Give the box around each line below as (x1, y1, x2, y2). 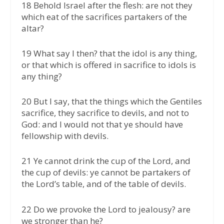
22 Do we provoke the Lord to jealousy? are (21, 203, 190, 215)
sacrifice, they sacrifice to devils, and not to (21, 107, 189, 119)
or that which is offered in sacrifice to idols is (21, 58, 196, 70)
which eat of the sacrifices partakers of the (21, 10, 187, 22)
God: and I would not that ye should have (21, 118, 183, 130)
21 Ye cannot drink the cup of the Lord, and (21, 155, 190, 167)
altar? (21, 22, 44, 34)
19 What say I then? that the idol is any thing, (21, 47, 197, 59)
